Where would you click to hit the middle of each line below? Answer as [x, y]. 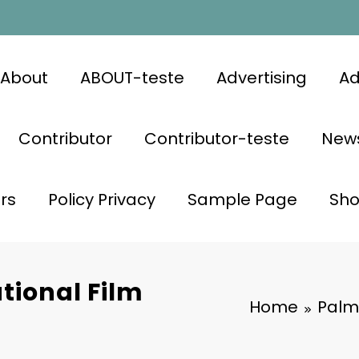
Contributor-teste [216, 138]
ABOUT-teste [132, 77]
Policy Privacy [101, 199]
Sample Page [242, 199]
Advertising [261, 77]
